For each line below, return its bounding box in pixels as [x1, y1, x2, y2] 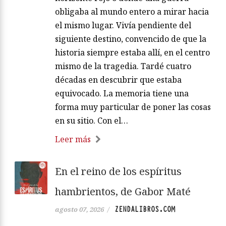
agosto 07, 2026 [55, 204, 104, 214]
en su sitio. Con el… [55, 115, 128, 126]
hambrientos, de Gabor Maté [55, 184, 191, 198]
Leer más [55, 133, 91, 145]
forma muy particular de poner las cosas [55, 101, 211, 112]
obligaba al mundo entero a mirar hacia [55, 6, 209, 17]
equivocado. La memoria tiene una [55, 87, 189, 99]
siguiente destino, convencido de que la [55, 33, 206, 44]
